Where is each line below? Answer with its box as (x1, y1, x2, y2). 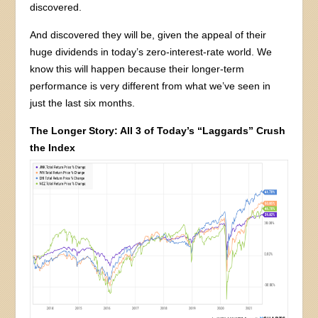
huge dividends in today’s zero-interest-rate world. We (30, 46, 273, 58)
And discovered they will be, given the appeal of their (30, 29, 267, 41)
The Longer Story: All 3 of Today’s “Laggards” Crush (30, 125, 286, 137)
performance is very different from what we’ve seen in (30, 80, 271, 92)
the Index (30, 142, 76, 154)
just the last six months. (30, 97, 136, 109)
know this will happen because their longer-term (30, 63, 245, 75)
